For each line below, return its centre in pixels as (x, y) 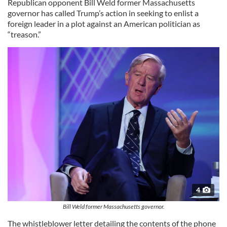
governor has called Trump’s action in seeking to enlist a (103, 13)
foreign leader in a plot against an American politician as (104, 23)
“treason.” (24, 34)
